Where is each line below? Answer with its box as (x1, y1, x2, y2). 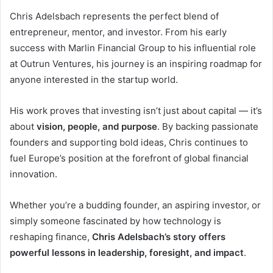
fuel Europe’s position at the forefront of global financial (10, 152, 249, 164)
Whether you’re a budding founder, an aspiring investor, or (10, 199, 261, 211)
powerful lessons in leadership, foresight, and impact (10, 246, 244, 258)
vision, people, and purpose (37, 120, 157, 132)
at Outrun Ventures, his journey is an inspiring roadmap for (10, 57, 262, 69)
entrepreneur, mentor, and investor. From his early (10, 26, 227, 38)
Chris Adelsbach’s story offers (92, 230, 225, 243)
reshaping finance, (10, 230, 92, 243)
